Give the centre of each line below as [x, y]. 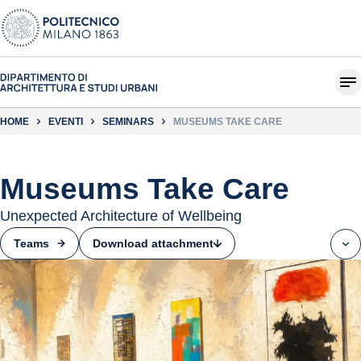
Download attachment [153, 243]
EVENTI [66, 121]
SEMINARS [128, 121]
